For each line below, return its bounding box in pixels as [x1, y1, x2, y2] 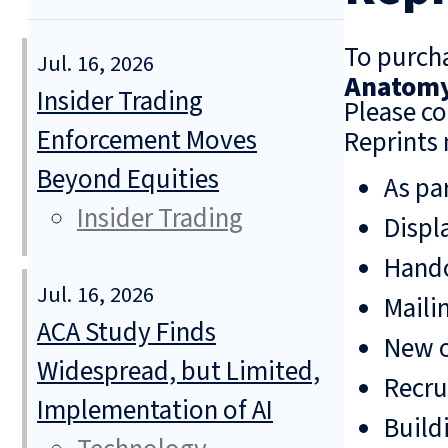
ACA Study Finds [37, 313, 216, 353]
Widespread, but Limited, [37, 352, 320, 392]
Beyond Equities [37, 160, 219, 200]
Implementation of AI [37, 391, 273, 431]
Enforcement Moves [37, 121, 257, 161]
